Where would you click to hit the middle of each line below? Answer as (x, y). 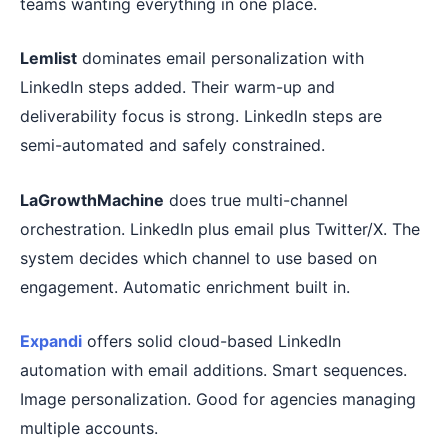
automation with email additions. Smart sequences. (213, 370)
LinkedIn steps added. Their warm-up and (177, 87)
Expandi (51, 341)
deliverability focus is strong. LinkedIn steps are (201, 116)
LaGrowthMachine (92, 199)
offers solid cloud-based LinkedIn (211, 341)
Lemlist (48, 58)
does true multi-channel (256, 199)
